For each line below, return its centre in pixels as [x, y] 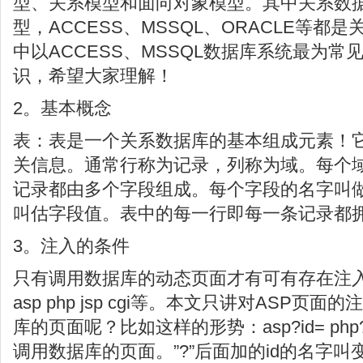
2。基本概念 [62, 108]
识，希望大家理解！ [93, 76]
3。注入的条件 [71, 246]
